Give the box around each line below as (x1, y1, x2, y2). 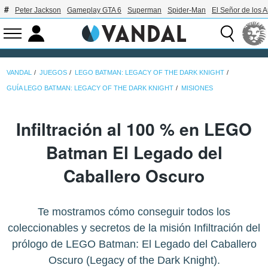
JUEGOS (39, 68, 68, 76)
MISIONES (181, 84, 214, 92)
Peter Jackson (15, 6, 61, 14)
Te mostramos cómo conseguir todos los (38, 206, 230, 218)
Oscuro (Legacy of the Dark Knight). (48, 254, 220, 267)
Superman (127, 6, 162, 14)
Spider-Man (167, 6, 206, 14)
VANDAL (7, 68, 32, 76)
